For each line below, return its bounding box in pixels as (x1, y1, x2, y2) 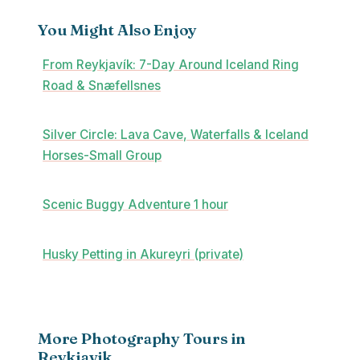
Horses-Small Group (43, 148, 162, 164)
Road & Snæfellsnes (43, 77, 162, 93)
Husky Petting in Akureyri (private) (43, 246, 244, 262)
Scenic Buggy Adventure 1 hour (43, 197, 229, 213)
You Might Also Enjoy (38, 19, 198, 39)
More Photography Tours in (38, 329, 247, 349)
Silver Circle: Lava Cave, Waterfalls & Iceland (43, 127, 309, 143)
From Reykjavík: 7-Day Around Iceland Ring (43, 56, 300, 72)
